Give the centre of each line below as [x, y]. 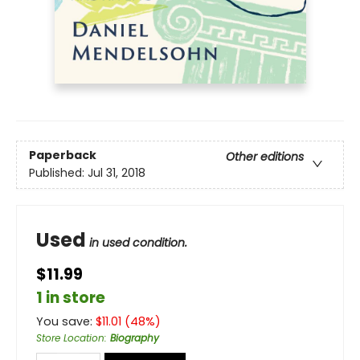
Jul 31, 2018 [117, 173]
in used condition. [138, 242]
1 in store [71, 297]
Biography [135, 337]
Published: [58, 173]
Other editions [265, 157]
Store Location [70, 337]
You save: [66, 321]
